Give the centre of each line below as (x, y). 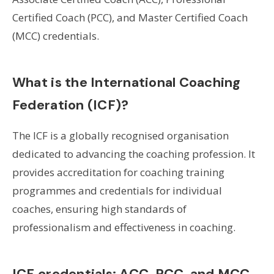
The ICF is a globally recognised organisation (120, 135)
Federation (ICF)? (70, 105)
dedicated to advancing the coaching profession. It (133, 154)
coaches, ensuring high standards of (99, 209)
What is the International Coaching (126, 82)
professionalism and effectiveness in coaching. (124, 227)
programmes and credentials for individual (117, 190)
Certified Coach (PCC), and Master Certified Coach (130, 17)
